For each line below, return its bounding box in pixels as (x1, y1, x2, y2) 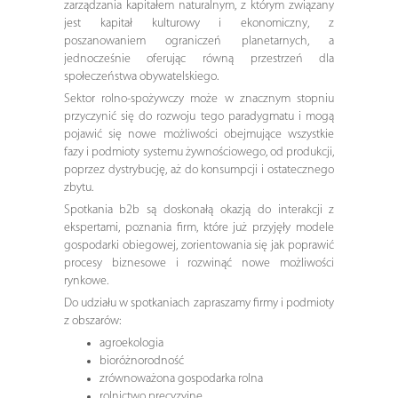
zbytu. (63, 180, 93, 195)
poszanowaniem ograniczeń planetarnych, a (63, 34, 335, 48)
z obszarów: (63, 314, 121, 328)
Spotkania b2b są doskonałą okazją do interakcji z (63, 203, 335, 217)
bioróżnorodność (99, 354, 184, 368)
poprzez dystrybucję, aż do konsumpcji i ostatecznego (63, 163, 335, 177)
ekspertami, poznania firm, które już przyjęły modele (63, 220, 335, 235)
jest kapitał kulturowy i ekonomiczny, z (63, 16, 335, 30)
